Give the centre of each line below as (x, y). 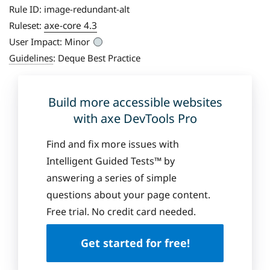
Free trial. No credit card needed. (121, 212)
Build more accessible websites (135, 102)
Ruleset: (25, 26)
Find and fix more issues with (113, 144)
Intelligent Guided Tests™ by (111, 161)
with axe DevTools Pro (135, 119)
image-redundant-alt (87, 9)
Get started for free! (135, 243)
